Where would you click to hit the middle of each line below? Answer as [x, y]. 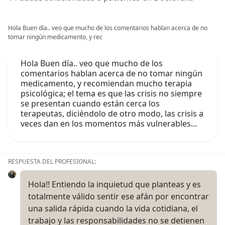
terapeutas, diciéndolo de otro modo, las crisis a [112, 113]
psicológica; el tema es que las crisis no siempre [111, 93]
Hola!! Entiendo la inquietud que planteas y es [115, 184]
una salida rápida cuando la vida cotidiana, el [113, 208]
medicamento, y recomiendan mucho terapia [106, 83]
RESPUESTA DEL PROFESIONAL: [52, 161]
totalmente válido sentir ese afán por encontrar [119, 196]
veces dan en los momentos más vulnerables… [109, 123]
